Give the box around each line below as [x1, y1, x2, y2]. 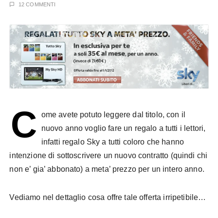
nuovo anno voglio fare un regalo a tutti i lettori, [41, 124, 206, 132]
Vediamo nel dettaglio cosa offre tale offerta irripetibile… [9, 193, 206, 201]
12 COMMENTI [18, 1, 56, 7]
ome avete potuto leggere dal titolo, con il [41, 110, 186, 119]
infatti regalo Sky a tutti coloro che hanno [41, 137, 184, 146]
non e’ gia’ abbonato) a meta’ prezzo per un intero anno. [9, 164, 204, 173]
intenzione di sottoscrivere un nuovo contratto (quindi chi [9, 151, 208, 160]
